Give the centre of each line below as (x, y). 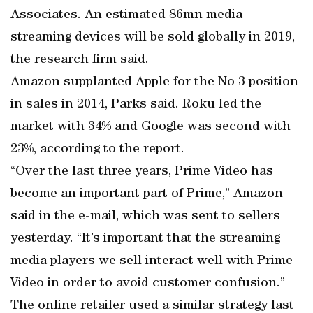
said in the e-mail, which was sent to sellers (145, 217)
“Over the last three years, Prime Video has (142, 172)
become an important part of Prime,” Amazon (147, 194)
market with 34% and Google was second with (151, 127)
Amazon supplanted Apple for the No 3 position (154, 82)
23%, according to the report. (97, 150)
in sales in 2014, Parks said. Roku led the (136, 105)
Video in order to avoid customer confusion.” (148, 284)
